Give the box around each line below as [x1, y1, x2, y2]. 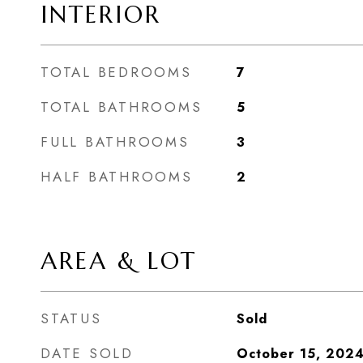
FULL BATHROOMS [41, 132, 190, 152]
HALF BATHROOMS [41, 167, 193, 186]
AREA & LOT [41, 246, 197, 275]
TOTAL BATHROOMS [41, 97, 203, 117]
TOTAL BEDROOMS [41, 62, 192, 82]
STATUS [41, 309, 102, 328]
